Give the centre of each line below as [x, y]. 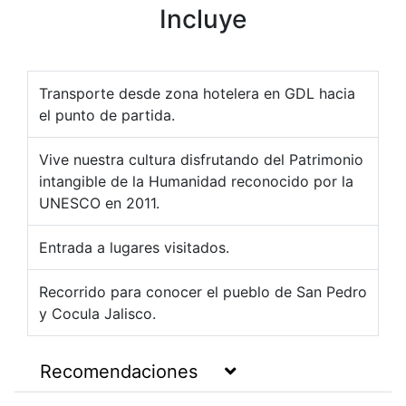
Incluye [203, 19]
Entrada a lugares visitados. [134, 248]
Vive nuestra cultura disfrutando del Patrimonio [201, 160]
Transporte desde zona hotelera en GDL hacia [197, 94]
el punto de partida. [107, 116]
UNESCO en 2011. [99, 203]
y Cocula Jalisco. [97, 314]
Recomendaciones [119, 372]
